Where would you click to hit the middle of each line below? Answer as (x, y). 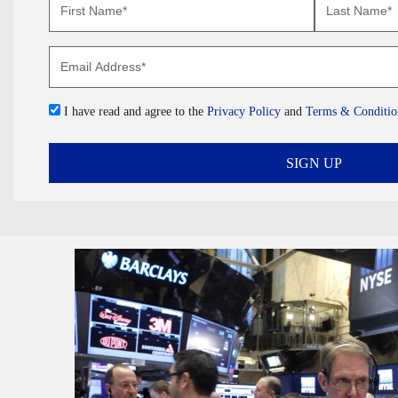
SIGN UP (314, 163)
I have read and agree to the (134, 111)
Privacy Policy (246, 111)
